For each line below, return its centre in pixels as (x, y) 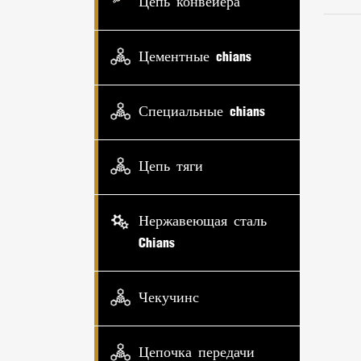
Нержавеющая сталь (203, 222)
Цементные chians (195, 58)
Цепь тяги (171, 167)
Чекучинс (169, 299)
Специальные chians (202, 112)
